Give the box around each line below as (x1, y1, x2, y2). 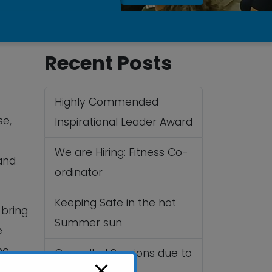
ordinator (55, 165, 103, 180)
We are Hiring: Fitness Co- (55, 145, 188, 160)
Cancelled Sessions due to (55, 246, 192, 260)
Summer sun (55, 216, 122, 230)
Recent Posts (44, 49, 172, 76)
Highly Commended (55, 95, 158, 109)
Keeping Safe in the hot (55, 195, 176, 210)
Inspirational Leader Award (55, 115, 192, 129)
